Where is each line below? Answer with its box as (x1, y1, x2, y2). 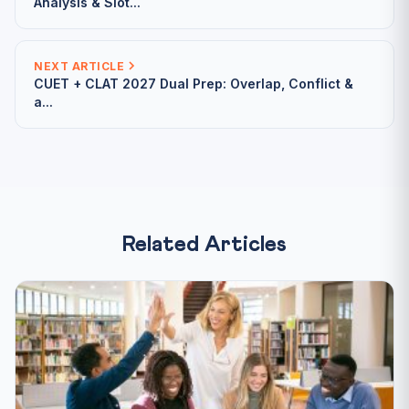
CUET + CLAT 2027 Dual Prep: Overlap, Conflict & (34, 75, 353, 91)
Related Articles (122, 233, 287, 256)
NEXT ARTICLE (34, 58, 124, 73)
